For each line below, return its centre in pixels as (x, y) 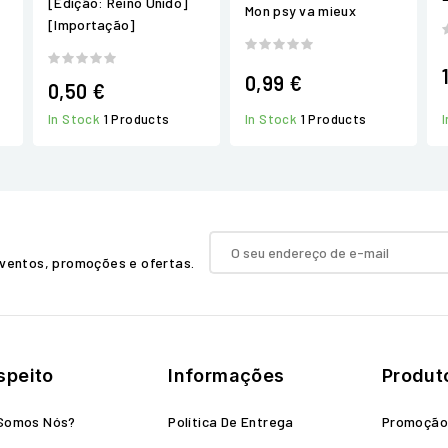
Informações (226, 375)
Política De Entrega (231, 421)
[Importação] (92, 25)
